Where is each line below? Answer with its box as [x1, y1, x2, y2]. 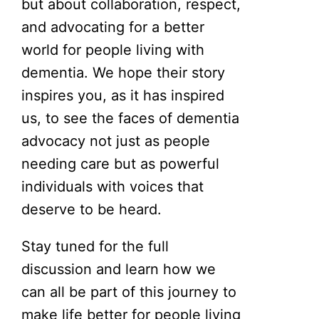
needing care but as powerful [21, 155, 220, 172]
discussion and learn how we [21, 260, 216, 278]
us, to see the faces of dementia [21, 109, 240, 127]
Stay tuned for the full [21, 237, 169, 255]
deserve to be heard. [21, 200, 162, 218]
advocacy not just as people [21, 132, 211, 150]
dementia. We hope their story [21, 63, 226, 81]
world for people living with [21, 41, 205, 58]
